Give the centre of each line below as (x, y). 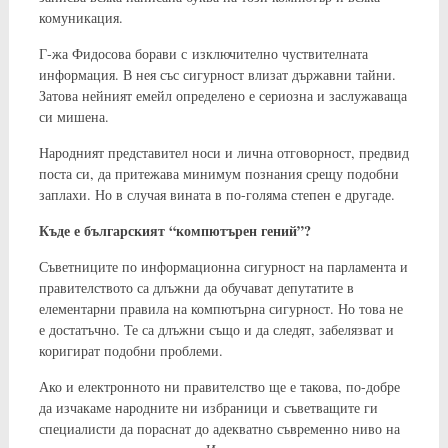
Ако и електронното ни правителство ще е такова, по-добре (219, 386)
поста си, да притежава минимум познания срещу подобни (218, 173)
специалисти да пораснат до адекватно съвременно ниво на (219, 428)
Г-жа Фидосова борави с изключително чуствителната (203, 53)
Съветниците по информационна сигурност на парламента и (223, 266)
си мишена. (73, 116)
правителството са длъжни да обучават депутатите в (196, 287)
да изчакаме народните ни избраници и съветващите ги (208, 407)
